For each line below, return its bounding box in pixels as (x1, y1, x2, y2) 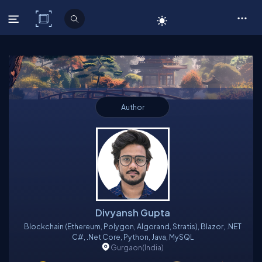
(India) (142, 243, 164, 252)
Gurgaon (111, 243, 142, 252)
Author (120, 102, 144, 112)
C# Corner (56, 13, 104, 25)
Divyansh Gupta (95, 206, 170, 219)
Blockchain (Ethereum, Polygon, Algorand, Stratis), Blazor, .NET (23, 222, 104, 231)
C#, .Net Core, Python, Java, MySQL (168, 232, 194, 242)
